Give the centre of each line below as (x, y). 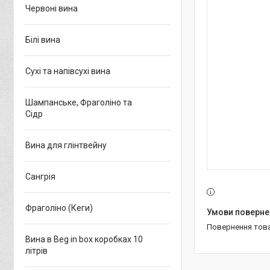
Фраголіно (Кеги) (59, 208)
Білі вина (43, 40)
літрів (36, 251)
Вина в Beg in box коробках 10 (84, 239)
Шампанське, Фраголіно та (79, 102)
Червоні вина (52, 8)
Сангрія (40, 177)
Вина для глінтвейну (66, 145)
